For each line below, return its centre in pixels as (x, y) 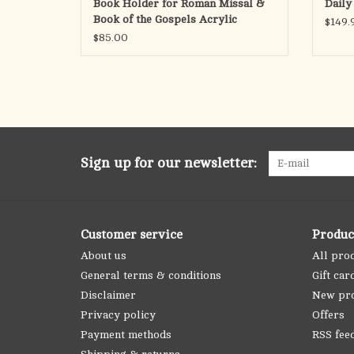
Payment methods (126, 335)
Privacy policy (118, 315)
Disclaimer (108, 296)
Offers (328, 315)
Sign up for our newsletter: (169, 163)
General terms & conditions (151, 276)
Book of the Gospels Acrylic (165, 20)
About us (104, 256)
